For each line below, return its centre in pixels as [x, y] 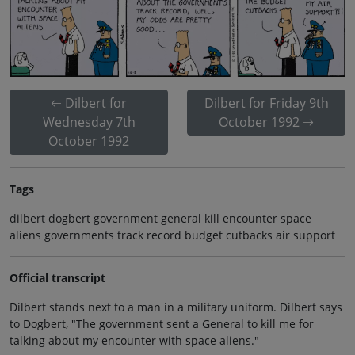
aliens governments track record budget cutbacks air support [172, 235]
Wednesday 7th [89, 122]
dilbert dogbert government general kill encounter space [160, 219]
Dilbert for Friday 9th [266, 103]
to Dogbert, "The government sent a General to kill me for [162, 324]
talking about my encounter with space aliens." [134, 341]
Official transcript [57, 278]
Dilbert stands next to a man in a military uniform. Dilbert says [176, 307]
